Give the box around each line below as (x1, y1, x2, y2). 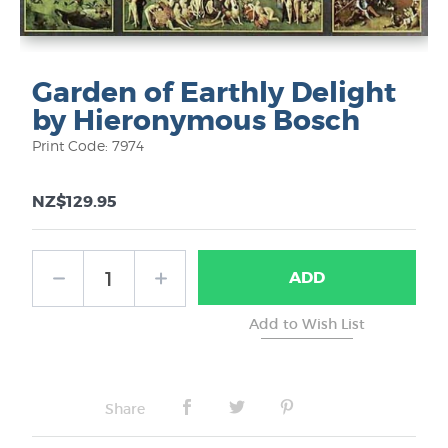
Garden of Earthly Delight (32, 75, 396, 112)
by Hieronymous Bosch (32, 103, 360, 140)
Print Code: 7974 (32, 137, 144, 155)
